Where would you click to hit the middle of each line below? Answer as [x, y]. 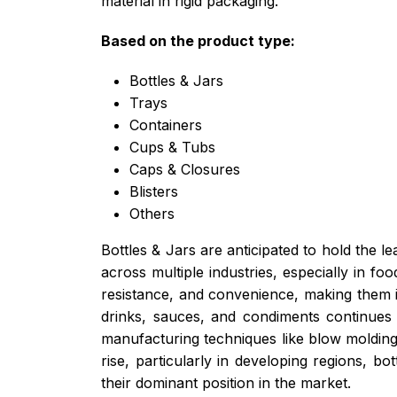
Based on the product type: [198, 40]
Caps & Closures [185, 169]
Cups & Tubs [172, 147]
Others [152, 213]
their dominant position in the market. [226, 382]
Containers [166, 125]
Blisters [154, 191]
